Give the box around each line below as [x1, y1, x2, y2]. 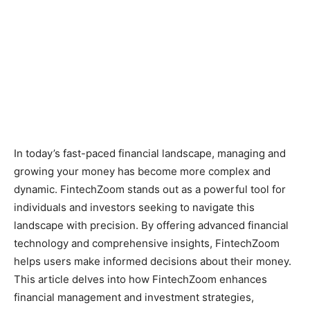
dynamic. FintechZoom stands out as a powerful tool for [14, 182, 286, 196]
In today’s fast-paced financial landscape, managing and [14, 146, 286, 160]
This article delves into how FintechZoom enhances [14, 272, 267, 286]
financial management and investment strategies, [14, 290, 254, 304]
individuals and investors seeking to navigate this [14, 200, 255, 214]
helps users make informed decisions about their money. [14, 254, 291, 268]
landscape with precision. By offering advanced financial [14, 218, 289, 232]
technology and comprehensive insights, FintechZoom [14, 236, 280, 250]
